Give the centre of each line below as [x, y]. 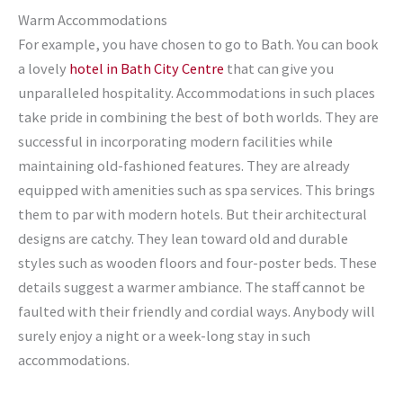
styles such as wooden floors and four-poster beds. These [197, 262]
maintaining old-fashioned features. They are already [184, 165]
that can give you [279, 68]
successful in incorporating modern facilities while [175, 141]
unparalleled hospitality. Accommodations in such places [197, 92]
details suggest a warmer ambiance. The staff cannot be [192, 287]
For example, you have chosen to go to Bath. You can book [198, 44]
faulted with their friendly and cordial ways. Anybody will [197, 311]
